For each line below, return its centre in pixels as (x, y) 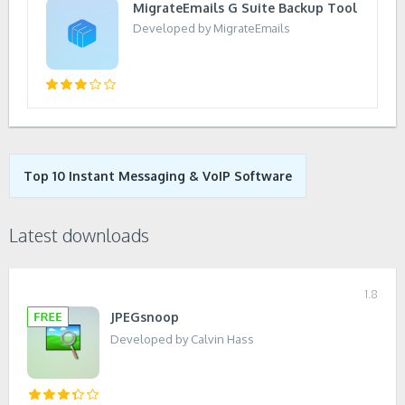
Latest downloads (79, 235)
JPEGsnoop (145, 317)
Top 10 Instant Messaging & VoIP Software (158, 176)
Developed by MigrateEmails (212, 28)
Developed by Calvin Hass (182, 339)
